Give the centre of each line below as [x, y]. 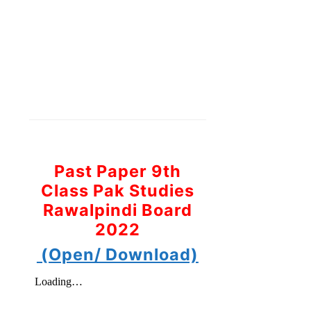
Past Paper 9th [117, 171]
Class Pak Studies [117, 190]
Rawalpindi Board [117, 210]
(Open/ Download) [117, 254]
